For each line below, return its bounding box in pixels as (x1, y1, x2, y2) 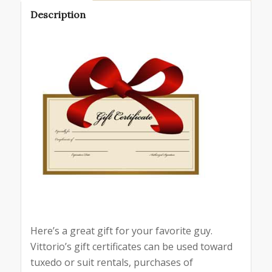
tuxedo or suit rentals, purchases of (30, 255, 193, 269)
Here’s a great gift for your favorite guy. (30, 223, 215, 237)
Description (30, 8, 86, 21)
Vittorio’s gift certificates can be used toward (30, 239, 233, 253)
